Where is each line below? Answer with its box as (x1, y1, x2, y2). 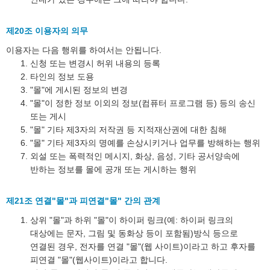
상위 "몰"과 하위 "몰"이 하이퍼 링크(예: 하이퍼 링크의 (30, 215, 233, 225)
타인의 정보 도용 (30, 72, 94, 81)
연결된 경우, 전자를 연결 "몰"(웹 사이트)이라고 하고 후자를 (30, 242, 256, 251)
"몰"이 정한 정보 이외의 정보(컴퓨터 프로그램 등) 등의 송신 (30, 98, 256, 108)
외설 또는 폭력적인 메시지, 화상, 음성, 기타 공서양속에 (30, 151, 240, 161)
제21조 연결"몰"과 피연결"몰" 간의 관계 (6, 196, 160, 206)
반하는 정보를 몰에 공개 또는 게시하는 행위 (30, 165, 196, 174)
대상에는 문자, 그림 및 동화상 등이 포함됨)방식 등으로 (30, 228, 238, 238)
